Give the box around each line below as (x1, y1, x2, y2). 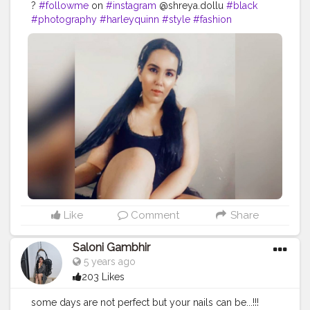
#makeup (235, 28, 278, 39)
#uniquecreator (107, 28, 176, 39)
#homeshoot (116, 42, 174, 53)
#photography (31, 14, 97, 26)
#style (162, 14, 190, 26)
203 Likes (82, 271, 125, 283)
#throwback (179, 28, 232, 39)
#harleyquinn (100, 14, 159, 26)
